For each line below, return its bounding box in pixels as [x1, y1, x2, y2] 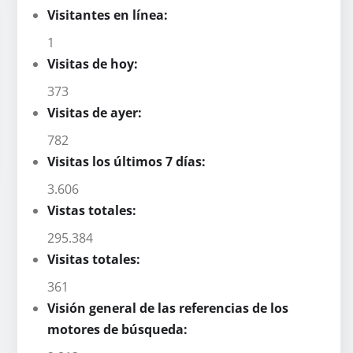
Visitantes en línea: [47, 6, 171, 24]
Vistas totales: [47, 201, 139, 219]
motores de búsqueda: [47, 320, 191, 338]
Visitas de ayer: [47, 103, 145, 121]
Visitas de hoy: [47, 54, 141, 72]
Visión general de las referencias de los [47, 299, 288, 317]
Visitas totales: [47, 250, 143, 268]
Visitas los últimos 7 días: [47, 152, 209, 170]
